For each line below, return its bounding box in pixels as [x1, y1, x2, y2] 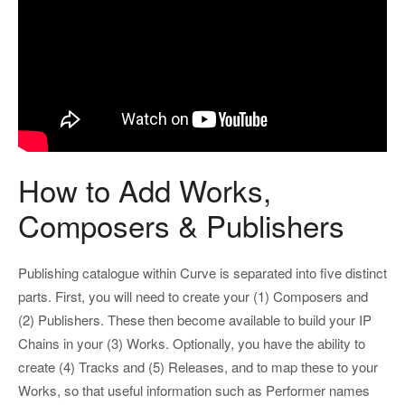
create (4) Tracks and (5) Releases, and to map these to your [18, 357, 378, 377]
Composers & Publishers [18, 203, 344, 246]
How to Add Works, [18, 168, 271, 211]
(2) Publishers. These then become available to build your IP [18, 310, 372, 330]
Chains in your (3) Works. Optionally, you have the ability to [18, 334, 365, 353]
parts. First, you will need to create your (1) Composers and [18, 287, 368, 306]
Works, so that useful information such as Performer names [18, 381, 370, 400]
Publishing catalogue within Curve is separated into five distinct [18, 263, 387, 283]
